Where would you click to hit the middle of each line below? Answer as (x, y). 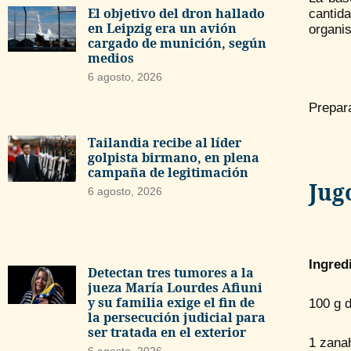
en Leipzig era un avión (162, 29)
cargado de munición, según (177, 43)
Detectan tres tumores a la (170, 273)
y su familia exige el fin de (171, 303)
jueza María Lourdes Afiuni (175, 288)
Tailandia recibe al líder (164, 142)
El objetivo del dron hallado (176, 14)
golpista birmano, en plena (173, 157)
